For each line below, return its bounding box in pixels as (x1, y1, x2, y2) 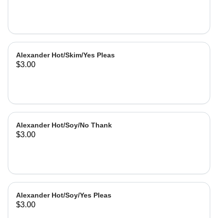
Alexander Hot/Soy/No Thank (16, 121, 112, 129)
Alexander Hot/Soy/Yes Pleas (16, 191, 111, 199)
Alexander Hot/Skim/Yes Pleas (16, 51, 115, 59)
